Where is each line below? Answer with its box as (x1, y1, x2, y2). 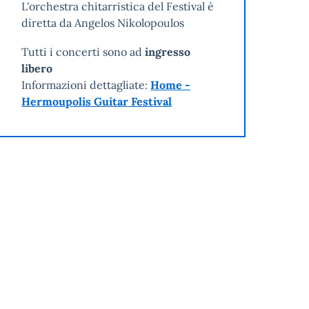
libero (21, 61, 53, 76)
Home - (150, 78, 191, 92)
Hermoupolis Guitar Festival (21, 94, 172, 109)
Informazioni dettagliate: (21, 78, 151, 92)
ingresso (142, 45, 191, 59)
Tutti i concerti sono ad (21, 45, 143, 59)
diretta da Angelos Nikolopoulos (21, 16, 185, 30)
